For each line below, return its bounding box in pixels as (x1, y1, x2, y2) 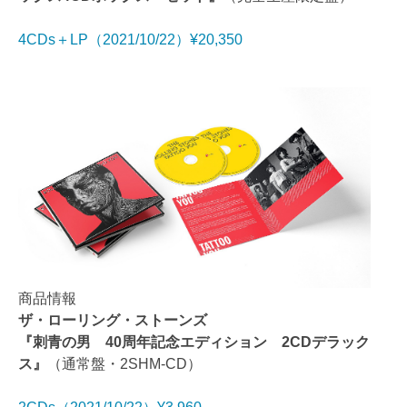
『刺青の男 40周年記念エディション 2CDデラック (18, 333, 370, 350)
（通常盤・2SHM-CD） (47, 355, 202, 372)
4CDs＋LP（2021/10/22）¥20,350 (18, 31, 243, 47)
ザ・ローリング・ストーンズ (18, 312, 207, 328)
